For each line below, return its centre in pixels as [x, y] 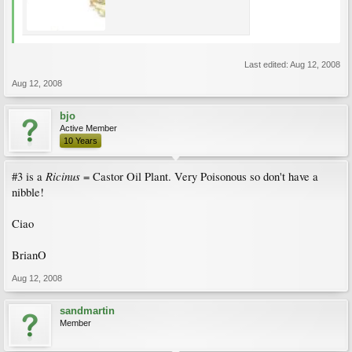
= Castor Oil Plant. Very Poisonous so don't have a [199, 176]
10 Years [81, 141]
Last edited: [267, 64]
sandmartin [87, 311]
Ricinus [63, 176]
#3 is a [29, 176]
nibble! [28, 192]
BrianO [29, 255]
